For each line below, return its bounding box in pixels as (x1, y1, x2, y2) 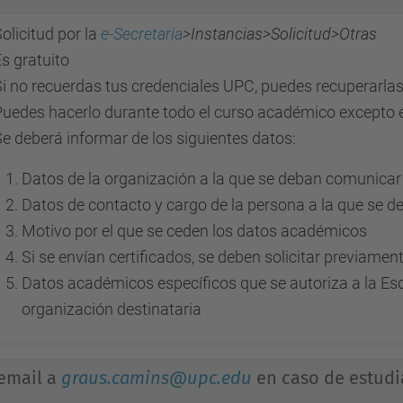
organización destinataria (22, 300, 201, 318)
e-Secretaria (101, 24, 183, 43)
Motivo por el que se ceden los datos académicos (22, 221, 367, 240)
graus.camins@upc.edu (61, 367, 252, 389)
